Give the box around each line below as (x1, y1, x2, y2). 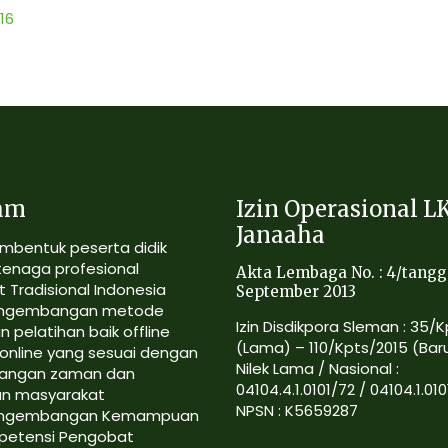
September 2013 (236, 282, 357, 301)
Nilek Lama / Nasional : (236, 358, 400, 379)
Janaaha (236, 221, 326, 249)
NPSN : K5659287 (236, 400, 359, 421)
